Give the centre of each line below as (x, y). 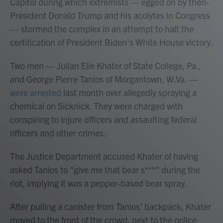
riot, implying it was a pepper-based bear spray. (99, 183)
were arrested (36, 93)
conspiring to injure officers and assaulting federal (103, 119)
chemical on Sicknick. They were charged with (96, 106)
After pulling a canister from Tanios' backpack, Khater (111, 207)
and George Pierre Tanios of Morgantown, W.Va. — (104, 79)
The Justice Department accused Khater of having (104, 156)
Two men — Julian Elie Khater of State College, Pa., (106, 66)
